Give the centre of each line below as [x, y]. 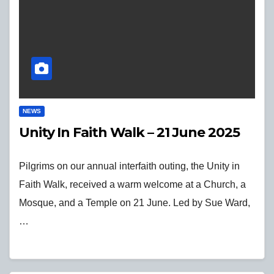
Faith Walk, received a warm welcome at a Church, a [132, 185]
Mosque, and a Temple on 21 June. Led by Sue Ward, [135, 203]
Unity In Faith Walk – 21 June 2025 [129, 133]
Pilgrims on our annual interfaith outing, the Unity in [129, 166]
